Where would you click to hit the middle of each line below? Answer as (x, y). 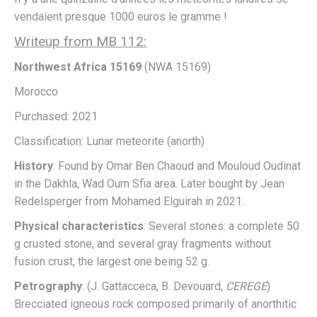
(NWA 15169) (176, 67)
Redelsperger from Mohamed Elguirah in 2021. (129, 201)
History (34, 166)
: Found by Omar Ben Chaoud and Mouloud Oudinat (177, 166)
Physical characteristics (79, 226)
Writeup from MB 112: (80, 41)
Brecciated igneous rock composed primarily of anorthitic (155, 304)
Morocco (36, 91)
